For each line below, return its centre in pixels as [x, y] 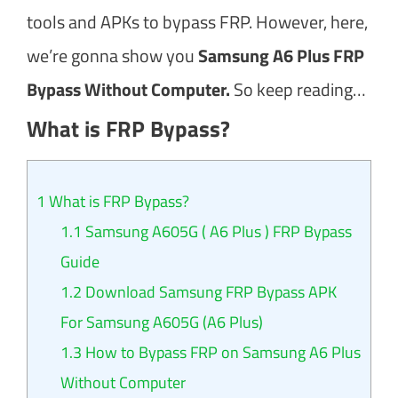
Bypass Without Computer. [130, 89]
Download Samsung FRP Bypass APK [209, 291]
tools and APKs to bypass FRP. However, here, [197, 21]
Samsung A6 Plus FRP [281, 55]
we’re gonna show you [112, 55]
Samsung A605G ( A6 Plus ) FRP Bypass [217, 231]
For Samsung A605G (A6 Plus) [162, 322]
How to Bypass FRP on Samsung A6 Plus [221, 352]
